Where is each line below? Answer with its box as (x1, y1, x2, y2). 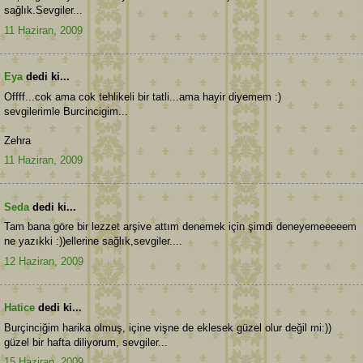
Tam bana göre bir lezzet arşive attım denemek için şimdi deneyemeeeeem (4, 220, 357, 233)
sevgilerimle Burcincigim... (4, 105, 128, 117)
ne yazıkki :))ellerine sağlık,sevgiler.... (4, 235, 182, 248)
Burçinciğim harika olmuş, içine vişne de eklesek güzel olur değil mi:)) (4, 321, 331, 334)
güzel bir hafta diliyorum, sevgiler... (4, 335, 168, 348)
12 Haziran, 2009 (4, 254, 83, 267)
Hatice (4, 301, 35, 314)
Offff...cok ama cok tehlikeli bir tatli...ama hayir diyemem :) (4, 90, 281, 103)
